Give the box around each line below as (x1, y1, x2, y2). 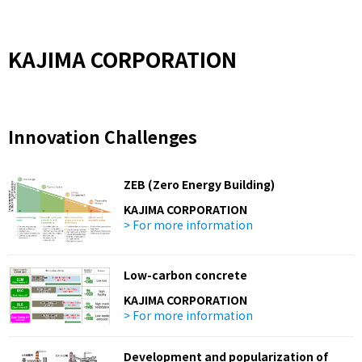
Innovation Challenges (8, 124, 197, 149)
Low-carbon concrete (124, 266, 248, 283)
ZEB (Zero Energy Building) (124, 175, 276, 192)
